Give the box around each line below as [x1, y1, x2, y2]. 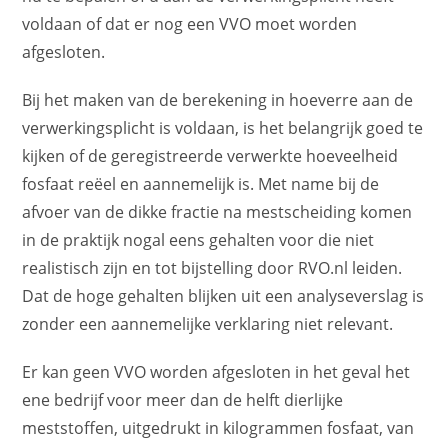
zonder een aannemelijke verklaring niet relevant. [22, 312, 394, 335]
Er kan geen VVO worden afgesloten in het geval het [22, 360, 411, 383]
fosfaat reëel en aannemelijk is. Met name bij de [22, 172, 380, 195]
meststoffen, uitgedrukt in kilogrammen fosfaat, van [22, 416, 415, 439]
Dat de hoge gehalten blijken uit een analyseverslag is [22, 284, 425, 307]
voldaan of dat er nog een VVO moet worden [22, 12, 358, 35]
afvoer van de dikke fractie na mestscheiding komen [22, 200, 413, 223]
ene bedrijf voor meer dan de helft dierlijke [22, 388, 344, 411]
